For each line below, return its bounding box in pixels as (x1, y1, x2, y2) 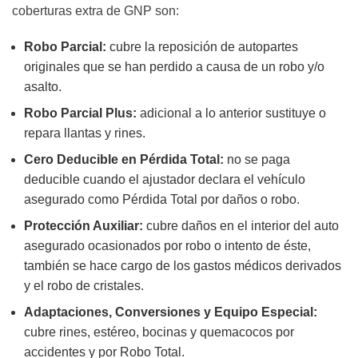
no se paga (224, 153, 290, 167)
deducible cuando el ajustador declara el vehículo (24, 173, 305, 187)
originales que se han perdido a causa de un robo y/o (24, 60, 324, 74)
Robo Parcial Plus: (24, 106, 140, 121)
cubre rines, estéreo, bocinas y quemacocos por (24, 325, 294, 340)
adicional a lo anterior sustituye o (140, 106, 326, 121)
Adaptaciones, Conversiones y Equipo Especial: (24, 305, 317, 320)
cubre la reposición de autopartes (106, 40, 298, 54)
